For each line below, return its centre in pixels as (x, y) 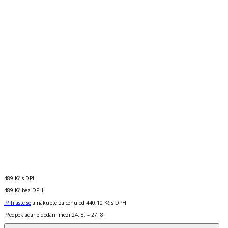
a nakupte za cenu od (59, 202)
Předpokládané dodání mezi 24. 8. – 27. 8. (54, 215)
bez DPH (33, 190)
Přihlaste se (18, 202)
